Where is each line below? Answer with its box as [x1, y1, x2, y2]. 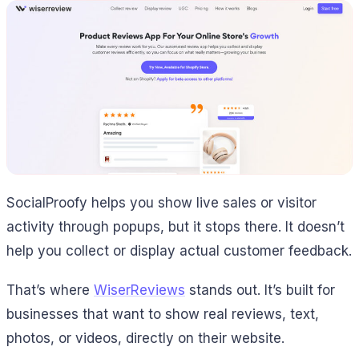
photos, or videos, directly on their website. [6, 330, 284, 347]
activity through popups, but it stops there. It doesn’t [6, 219, 345, 236]
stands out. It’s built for [185, 282, 335, 299]
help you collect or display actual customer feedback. [6, 243, 352, 260]
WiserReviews [94, 282, 185, 299]
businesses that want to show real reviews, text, [6, 306, 319, 323]
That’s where [6, 282, 94, 299]
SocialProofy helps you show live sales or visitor [6, 195, 317, 212]
